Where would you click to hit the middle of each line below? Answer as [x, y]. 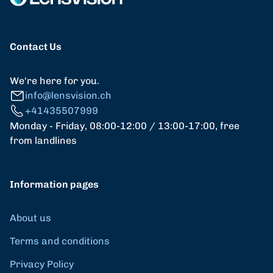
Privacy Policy [42, 264]
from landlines [43, 140]
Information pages [54, 184]
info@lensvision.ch [68, 96]
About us [30, 218]
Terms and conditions [60, 241]
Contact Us [36, 46]
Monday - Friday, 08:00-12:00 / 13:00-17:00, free [125, 126]
